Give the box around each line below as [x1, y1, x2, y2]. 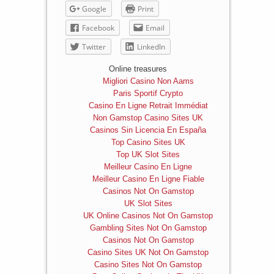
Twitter [81, 42, 106, 53]
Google [81, 4, 106, 15]
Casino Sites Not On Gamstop [94, 260, 202, 270]
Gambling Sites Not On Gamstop [89, 223, 207, 233]
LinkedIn [136, 42, 165, 53]
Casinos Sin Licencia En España [90, 125, 207, 135]
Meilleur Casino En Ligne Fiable [92, 174, 204, 184]
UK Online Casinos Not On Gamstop [83, 211, 213, 221]
